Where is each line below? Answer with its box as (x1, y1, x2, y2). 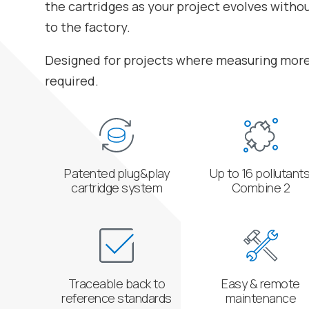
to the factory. (44, 19, 130, 36)
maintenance (225, 290, 297, 307)
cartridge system (71, 179, 163, 196)
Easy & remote (221, 275, 300, 292)
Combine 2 (231, 179, 290, 196)
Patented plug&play (64, 164, 170, 181)
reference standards (61, 290, 172, 307)
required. (44, 72, 99, 90)
